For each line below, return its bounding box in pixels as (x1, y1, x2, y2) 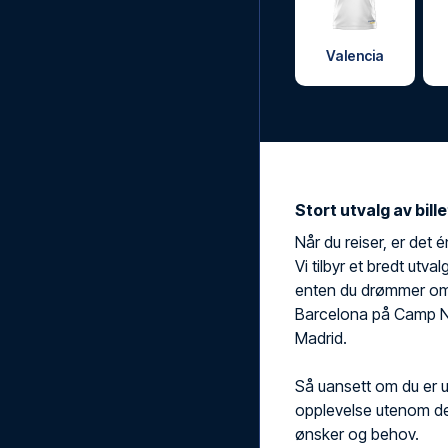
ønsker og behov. (295, 424, 419, 444)
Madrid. (295, 328, 347, 348)
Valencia (325, 47, 384, 64)
